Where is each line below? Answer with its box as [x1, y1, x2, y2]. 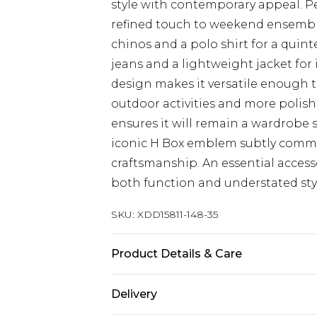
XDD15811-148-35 [137, 208, 218, 221]
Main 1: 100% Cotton [111, 277, 229, 290]
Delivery [111, 287, 157, 301]
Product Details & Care [111, 247, 242, 260]
